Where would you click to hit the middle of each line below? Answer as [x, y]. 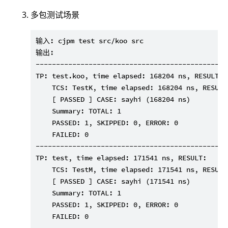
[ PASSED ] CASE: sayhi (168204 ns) [113, 99]
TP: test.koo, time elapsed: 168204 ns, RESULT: [129, 76]
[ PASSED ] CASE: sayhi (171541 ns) [113, 181]
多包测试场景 [55, 15]
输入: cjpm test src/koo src [90, 41]
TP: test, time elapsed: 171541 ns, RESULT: [121, 158]
